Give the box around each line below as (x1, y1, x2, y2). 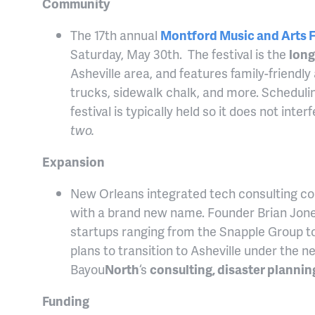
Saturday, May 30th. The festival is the (70, 45, 289, 63)
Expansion (42, 153, 107, 171)
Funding (42, 292, 89, 310)
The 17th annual (70, 26, 160, 44)
